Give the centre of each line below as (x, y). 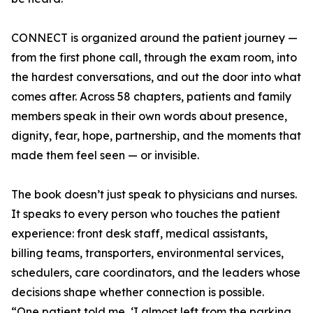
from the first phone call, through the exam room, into (154, 58)
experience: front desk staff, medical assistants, (139, 234)
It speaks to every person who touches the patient (146, 214)
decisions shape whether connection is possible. (138, 292)
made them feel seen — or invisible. (105, 155)
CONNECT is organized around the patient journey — (154, 38)
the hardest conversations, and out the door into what (156, 77)
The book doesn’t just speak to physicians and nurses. (154, 195)
